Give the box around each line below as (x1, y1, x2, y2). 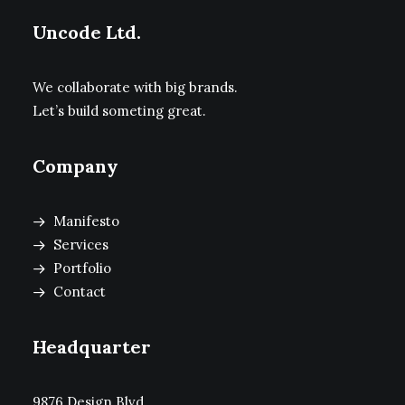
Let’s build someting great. (33, 102, 206, 119)
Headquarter (33, 335, 151, 358)
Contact (52, 283, 106, 300)
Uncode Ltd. (33, 21, 141, 43)
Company (33, 155, 118, 177)
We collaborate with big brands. (33, 79, 238, 96)
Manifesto (52, 212, 119, 230)
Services (52, 236, 108, 253)
